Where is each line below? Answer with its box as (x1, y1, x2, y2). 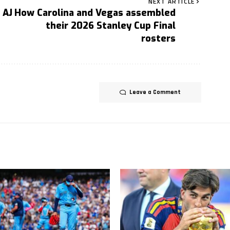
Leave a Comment (129, 88, 181, 96)
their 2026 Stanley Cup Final (46, 19, 176, 32)
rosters (141, 32, 176, 45)
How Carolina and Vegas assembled (14, 6, 176, 19)
